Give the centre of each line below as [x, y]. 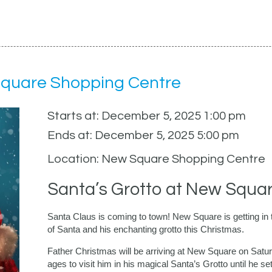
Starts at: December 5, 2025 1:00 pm [146, 116]
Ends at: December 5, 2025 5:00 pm [143, 136]
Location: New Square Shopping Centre [156, 159]
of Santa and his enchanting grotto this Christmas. [145, 229]
